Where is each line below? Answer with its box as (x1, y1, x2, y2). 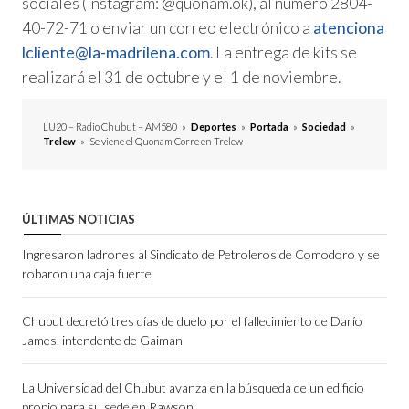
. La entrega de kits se (210, 42, 357, 62)
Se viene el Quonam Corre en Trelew (89, 134, 243, 147)
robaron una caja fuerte (22, 265, 152, 281)
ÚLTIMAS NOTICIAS (22, 211, 135, 226)
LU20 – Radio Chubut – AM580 (43, 120, 177, 132)
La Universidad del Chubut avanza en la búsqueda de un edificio (22, 379, 364, 395)
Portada (250, 120, 288, 132)
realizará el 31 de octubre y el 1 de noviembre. (22, 67, 341, 87)
